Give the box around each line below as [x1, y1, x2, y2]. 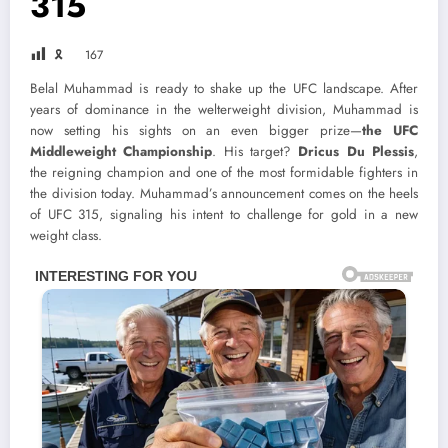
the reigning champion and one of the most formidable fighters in [30, 163, 418, 183]
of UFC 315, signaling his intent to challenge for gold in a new [30, 205, 418, 225]
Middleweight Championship [30, 142, 213, 162]
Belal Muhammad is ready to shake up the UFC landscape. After [30, 79, 418, 99]
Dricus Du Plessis [298, 142, 415, 162]
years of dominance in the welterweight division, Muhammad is [30, 100, 418, 120]
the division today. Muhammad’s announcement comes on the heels [30, 184, 418, 204]
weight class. [30, 226, 102, 246]
